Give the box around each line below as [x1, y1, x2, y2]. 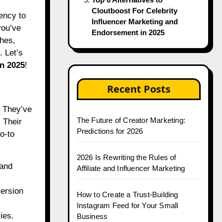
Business [76, 212, 108, 221]
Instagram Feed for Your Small [76, 201, 178, 210]
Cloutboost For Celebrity [91, 6, 177, 15]
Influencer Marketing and [91, 17, 178, 26]
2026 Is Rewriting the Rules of [76, 153, 176, 162]
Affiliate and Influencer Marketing [76, 164, 185, 172]
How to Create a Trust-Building [76, 190, 178, 199]
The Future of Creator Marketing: [76, 116, 185, 124]
